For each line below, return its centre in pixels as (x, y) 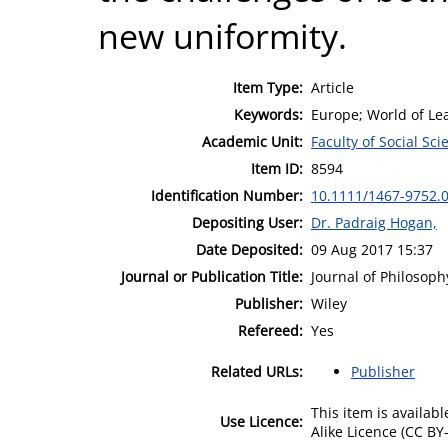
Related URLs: (257, 371)
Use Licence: (261, 421)
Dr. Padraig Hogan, (374, 222)
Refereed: (270, 330)
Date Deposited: (249, 249)
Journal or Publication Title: (212, 276)
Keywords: (268, 114)
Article (332, 87)
